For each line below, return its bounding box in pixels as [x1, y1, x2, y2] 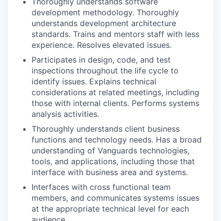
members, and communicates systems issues [32, 193, 199, 203]
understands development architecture [32, 18, 176, 28]
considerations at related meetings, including [32, 87, 199, 97]
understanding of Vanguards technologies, [32, 146, 189, 155]
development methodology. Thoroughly [32, 7, 179, 17]
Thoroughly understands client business [32, 124, 180, 134]
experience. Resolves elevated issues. [32, 40, 172, 50]
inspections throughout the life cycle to [32, 66, 179, 75]
